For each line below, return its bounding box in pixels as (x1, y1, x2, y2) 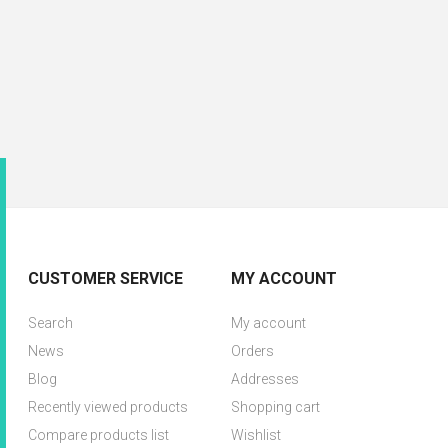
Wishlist (230, 427, 281, 443)
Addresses (230, 371, 299, 387)
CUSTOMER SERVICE (28, 269, 184, 288)
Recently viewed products (28, 399, 189, 415)
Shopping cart (230, 399, 320, 415)
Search (28, 315, 74, 331)
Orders (230, 343, 274, 359)
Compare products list (28, 427, 170, 443)
